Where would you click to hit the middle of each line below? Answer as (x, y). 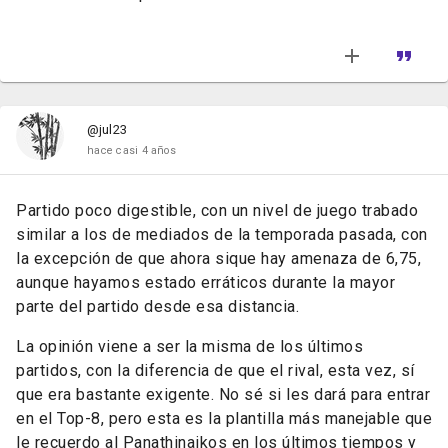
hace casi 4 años (131, 150)
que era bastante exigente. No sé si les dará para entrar (223, 394)
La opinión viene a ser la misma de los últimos (189, 346)
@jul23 (107, 129)
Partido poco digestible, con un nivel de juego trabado (217, 210)
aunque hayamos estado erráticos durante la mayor (205, 282)
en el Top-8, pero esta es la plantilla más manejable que (224, 418)
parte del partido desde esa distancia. (157, 306)
